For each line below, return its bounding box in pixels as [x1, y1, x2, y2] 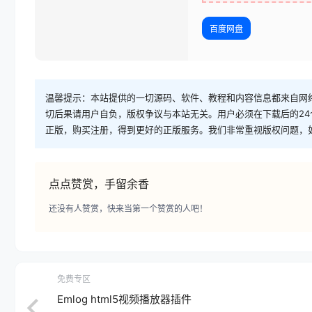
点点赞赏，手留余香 [49, 176, 149, 191]
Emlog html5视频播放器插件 [57, 292, 192, 306]
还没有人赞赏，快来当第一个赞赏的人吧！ [49, 203, 208, 214]
